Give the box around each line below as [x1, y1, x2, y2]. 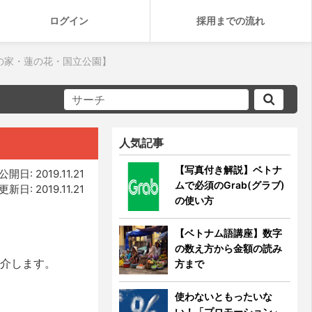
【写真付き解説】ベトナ [175, 164, 283, 175]
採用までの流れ [196, 15, 265, 26]
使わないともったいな [175, 290, 273, 302]
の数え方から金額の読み [175, 242, 283, 254]
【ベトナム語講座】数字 [175, 227, 283, 239]
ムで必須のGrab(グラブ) [175, 179, 286, 191]
